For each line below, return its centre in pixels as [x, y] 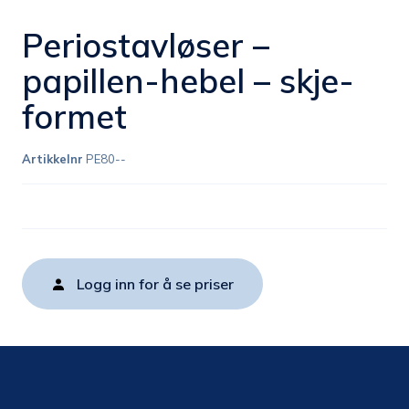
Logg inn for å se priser [155, 284]
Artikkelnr [52, 159]
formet [74, 117]
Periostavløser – [146, 46]
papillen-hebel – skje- [188, 81]
